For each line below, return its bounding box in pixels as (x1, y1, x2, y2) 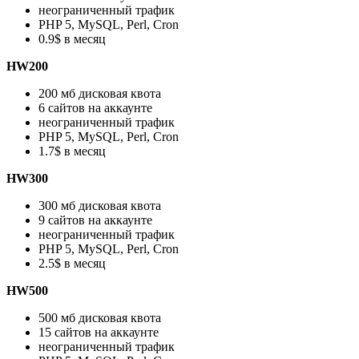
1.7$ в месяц (38, 144, 106, 159)
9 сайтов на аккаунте (38, 213, 152, 228)
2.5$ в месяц (38, 256, 106, 271)
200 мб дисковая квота (38, 87, 161, 101)
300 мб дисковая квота (38, 199, 161, 213)
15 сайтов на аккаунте (38, 325, 159, 340)
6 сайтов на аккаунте (38, 101, 152, 115)
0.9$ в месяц (38, 32, 106, 46)
